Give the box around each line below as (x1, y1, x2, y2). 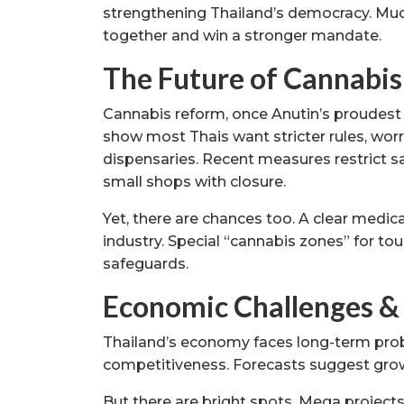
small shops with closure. (103, 172, 286, 190)
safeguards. (103, 254, 188, 272)
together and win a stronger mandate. (103, 26, 381, 44)
